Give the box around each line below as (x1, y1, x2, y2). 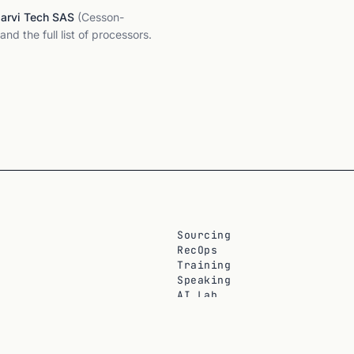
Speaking (177, 273, 232, 287)
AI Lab (177, 288, 218, 302)
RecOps (177, 243, 218, 257)
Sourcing (177, 228, 232, 242)
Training (177, 258, 232, 272)
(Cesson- (74, 10, 124, 24)
